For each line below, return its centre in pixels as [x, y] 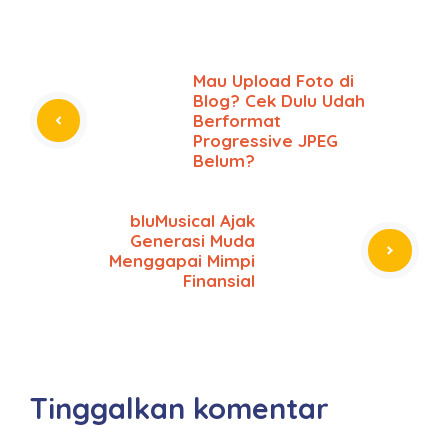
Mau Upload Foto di [273, 80]
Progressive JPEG [265, 140]
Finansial [219, 280]
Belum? [224, 160]
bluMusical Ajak [192, 220]
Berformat [237, 120]
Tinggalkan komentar [179, 407]
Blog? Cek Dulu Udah [279, 100]
